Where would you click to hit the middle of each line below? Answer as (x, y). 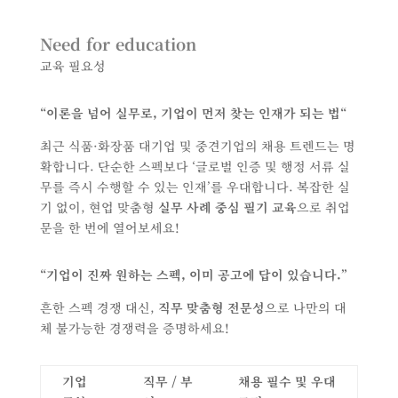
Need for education (118, 44)
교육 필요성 (72, 66)
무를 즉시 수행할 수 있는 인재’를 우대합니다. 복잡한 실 (195, 187)
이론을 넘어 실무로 (99, 113)
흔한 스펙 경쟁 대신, (99, 308)
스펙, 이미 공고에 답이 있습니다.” (250, 275)
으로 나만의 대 (305, 308)
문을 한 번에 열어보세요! (109, 228)
